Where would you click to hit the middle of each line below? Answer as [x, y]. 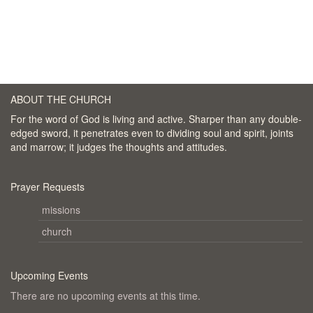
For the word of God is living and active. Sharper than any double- [156, 119]
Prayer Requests [48, 187]
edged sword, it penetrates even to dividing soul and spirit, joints [152, 133]
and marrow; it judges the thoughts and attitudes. [119, 147]
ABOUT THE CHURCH [61, 99]
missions [61, 210]
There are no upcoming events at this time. [105, 296]
